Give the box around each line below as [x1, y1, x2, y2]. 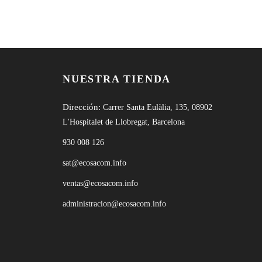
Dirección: [63, 102, 103, 112]
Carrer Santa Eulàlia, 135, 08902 [103, 103, 212, 112]
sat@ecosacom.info [63, 158, 126, 167]
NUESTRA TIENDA [63, 73, 171, 85]
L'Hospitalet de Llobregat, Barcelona [63, 118, 185, 126]
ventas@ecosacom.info [63, 179, 138, 188]
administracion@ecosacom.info [63, 199, 166, 208]
